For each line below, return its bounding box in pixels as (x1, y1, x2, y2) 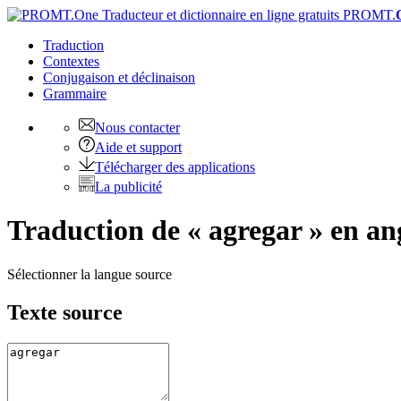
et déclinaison (118, 70, 195, 85)
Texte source (7, 300, 123, 324)
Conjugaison (43, 70, 118, 85)
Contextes (43, 54, 99, 69)
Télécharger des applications (95, 159, 255, 175)
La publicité (95, 179, 162, 194)
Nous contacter (95, 120, 180, 135)
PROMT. (339, 7, 396, 22)
